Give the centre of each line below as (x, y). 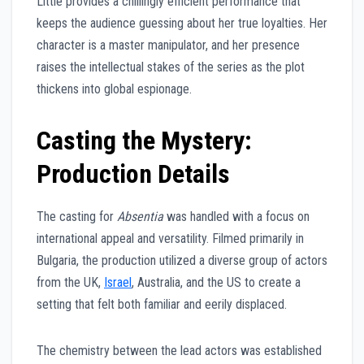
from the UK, (70, 282)
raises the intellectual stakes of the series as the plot (171, 67)
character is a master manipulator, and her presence (168, 45)
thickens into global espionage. (114, 89)
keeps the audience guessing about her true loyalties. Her (182, 23)
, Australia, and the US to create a (216, 282)
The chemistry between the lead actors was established (179, 350)
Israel (118, 282)
